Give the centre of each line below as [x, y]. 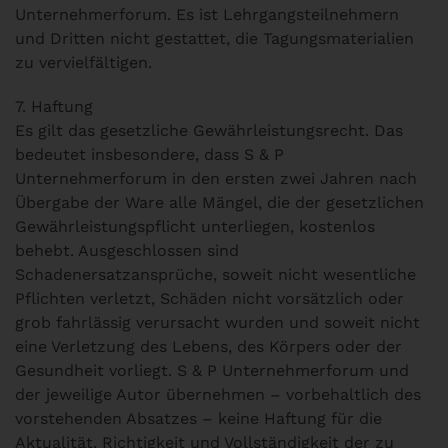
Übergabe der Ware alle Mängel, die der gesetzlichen [219, 202]
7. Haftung [54, 106]
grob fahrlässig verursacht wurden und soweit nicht [217, 322]
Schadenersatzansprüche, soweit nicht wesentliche [215, 274]
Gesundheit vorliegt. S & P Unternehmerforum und [212, 370]
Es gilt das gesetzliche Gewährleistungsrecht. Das [209, 130]
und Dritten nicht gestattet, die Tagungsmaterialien [214, 38]
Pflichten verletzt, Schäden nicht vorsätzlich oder [209, 298]
